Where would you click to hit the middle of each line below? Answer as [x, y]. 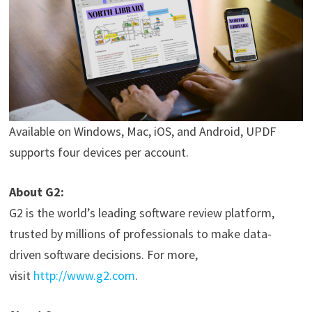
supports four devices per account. [100, 153]
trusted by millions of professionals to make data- [140, 234]
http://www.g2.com [83, 276]
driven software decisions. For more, [103, 255]
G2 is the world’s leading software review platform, [141, 213]
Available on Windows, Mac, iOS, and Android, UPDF [142, 132]
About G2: [36, 192]
